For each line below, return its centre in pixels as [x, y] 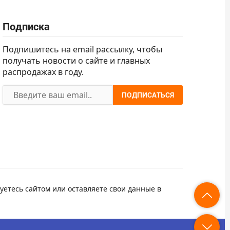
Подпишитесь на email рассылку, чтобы [83, 49]
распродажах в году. [43, 72]
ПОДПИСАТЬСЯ [148, 95]
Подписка [26, 26]
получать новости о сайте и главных [76, 60]
